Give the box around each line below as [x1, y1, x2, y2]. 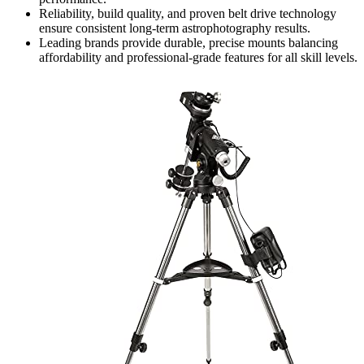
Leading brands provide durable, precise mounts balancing [39, 36, 338, 50]
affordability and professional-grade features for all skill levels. [39, 50, 357, 65]
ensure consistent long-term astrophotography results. [39, 21, 310, 36]
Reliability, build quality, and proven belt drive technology [39, 6, 336, 21]
